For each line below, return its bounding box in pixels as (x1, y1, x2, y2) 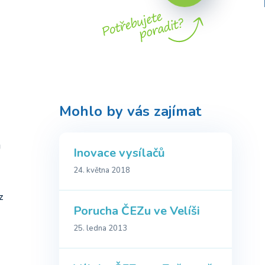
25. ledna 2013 (73, 223, 127, 234)
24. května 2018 (73, 165, 130, 176)
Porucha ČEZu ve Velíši (73, 203, 200, 219)
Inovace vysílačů (73, 145, 165, 161)
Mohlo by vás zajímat (59, 102, 201, 121)
